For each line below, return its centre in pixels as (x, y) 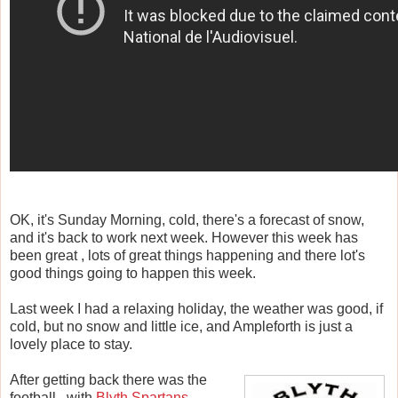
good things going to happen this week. (133, 273)
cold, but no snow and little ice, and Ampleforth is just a (181, 326)
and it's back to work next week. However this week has (184, 237)
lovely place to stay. (71, 344)
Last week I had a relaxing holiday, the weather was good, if (196, 308)
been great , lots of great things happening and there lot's (187, 255)
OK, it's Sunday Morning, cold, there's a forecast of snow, (187, 219)
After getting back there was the (108, 379)
